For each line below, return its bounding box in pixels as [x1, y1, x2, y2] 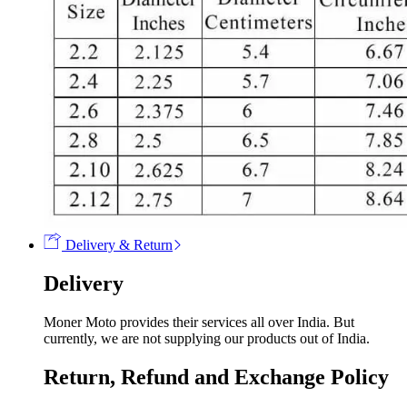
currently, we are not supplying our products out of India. [44, 331, 370, 347]
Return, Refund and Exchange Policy [44, 365, 389, 390]
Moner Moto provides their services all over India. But [44, 314, 354, 331]
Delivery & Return [62, 237, 173, 253]
